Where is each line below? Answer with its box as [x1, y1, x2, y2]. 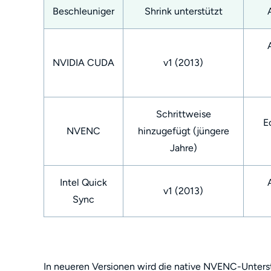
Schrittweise [155, 108, 211, 120]
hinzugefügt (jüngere [137, 125, 229, 137]
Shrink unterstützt [144, 5, 223, 17]
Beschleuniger [53, 5, 114, 17]
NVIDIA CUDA [53, 57, 114, 68]
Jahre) [169, 142, 197, 154]
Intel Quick [60, 177, 107, 188]
